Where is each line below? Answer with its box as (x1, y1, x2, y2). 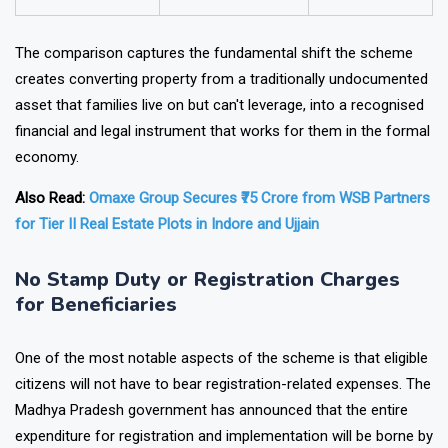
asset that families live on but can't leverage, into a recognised (15, 122, 424, 141)
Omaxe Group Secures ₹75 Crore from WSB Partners (89, 215, 430, 234)
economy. (15, 174, 79, 193)
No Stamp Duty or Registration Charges (15, 292, 400, 320)
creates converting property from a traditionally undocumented (15, 96, 428, 115)
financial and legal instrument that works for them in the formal (15, 148, 430, 167)
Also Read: (15, 215, 89, 234)
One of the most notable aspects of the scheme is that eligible (15, 375, 428, 394)
